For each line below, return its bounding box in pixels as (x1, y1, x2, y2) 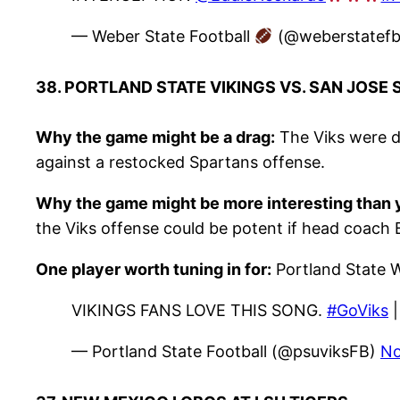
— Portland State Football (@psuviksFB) (71, 342, 380, 362)
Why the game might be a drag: (36, 128, 275, 147)
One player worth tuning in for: (36, 260, 271, 279)
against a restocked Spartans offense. (36, 153, 325, 172)
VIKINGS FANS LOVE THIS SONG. (71, 301, 327, 321)
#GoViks (327, 301, 388, 321)
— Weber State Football (71, 27, 254, 46)
